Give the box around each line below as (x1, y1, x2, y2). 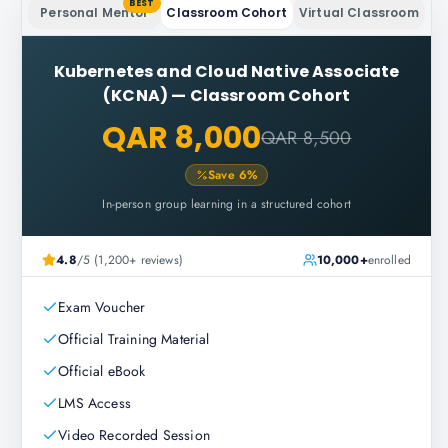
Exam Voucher (58, 297, 146, 317)
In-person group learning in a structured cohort (102, 195, 351, 213)
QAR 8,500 (261, 125, 352, 151)
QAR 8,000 (101, 117, 262, 159)
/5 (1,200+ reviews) (76, 251, 183, 269)
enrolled (367, 251, 411, 269)
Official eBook (58, 361, 146, 381)
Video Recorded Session (58, 425, 210, 445)
